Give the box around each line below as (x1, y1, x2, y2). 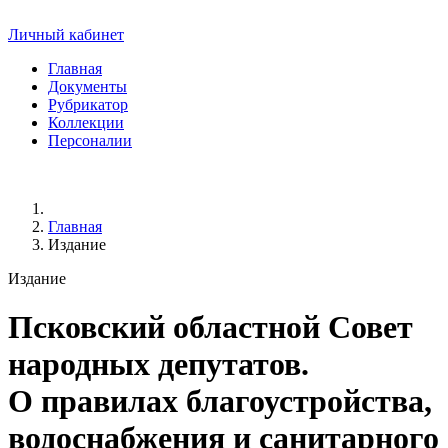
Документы (48, 78, 127, 95)
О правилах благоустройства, (8, 383, 432, 420)
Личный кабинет (8, 26, 124, 43)
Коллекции (48, 114, 124, 131)
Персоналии (48, 132, 132, 149)
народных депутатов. (8, 346, 309, 383)
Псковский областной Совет (8, 309, 413, 346)
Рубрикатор (48, 96, 128, 113)
